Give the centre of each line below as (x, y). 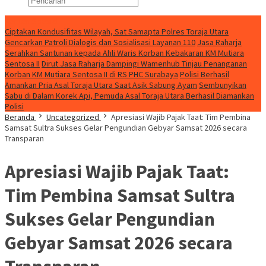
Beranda (20, 117)
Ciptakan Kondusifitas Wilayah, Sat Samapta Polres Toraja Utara (117, 31)
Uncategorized (73, 117)
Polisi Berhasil (205, 74)
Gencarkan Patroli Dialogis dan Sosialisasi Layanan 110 (100, 42)
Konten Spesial (31, 21)
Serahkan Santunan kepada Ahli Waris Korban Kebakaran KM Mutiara (124, 53)
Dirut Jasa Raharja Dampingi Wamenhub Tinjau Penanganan (144, 64)
